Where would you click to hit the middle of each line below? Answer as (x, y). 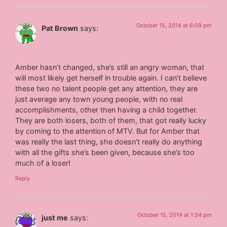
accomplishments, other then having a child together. (107, 110)
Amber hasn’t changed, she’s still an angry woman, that (110, 67)
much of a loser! (43, 163)
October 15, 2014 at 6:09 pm (174, 25)
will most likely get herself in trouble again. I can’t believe (111, 78)
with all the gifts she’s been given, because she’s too (105, 153)
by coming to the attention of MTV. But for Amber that (108, 131)
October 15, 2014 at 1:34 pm (174, 215)
